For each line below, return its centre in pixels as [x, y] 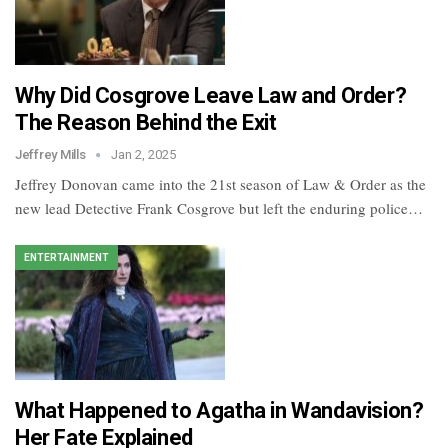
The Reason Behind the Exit [146, 123]
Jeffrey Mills [52, 155]
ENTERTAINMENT [66, 258]
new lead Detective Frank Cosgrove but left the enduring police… [219, 208]
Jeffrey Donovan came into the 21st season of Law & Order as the [220, 184]
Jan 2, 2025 [144, 155]
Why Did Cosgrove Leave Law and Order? [211, 96]
